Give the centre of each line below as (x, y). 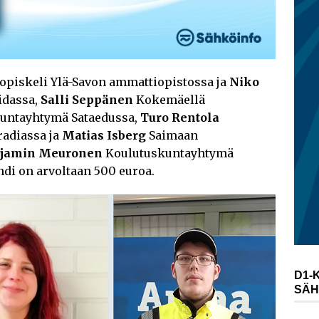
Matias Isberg (104, 135)
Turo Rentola (180, 117)
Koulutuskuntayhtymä (168, 153)
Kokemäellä (169, 99)
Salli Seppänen (87, 99)
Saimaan (172, 135)
